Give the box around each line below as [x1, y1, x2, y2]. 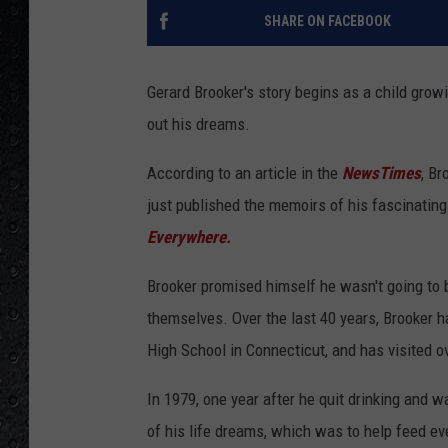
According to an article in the [147, 163, 342, 184]
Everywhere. [147, 227, 231, 248]
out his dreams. [147, 114, 250, 135]
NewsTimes [342, 163, 421, 184]
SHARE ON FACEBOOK [263, 13, 391, 30]
